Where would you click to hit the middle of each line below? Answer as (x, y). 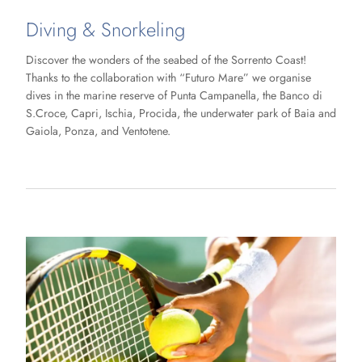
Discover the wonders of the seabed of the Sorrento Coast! (166, 60)
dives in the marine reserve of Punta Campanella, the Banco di (174, 96)
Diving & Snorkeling (105, 29)
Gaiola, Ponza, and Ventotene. (98, 131)
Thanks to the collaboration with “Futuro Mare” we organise (168, 78)
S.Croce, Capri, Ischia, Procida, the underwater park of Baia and (181, 114)
